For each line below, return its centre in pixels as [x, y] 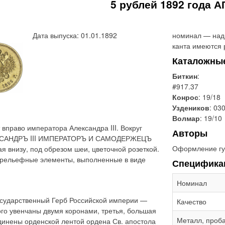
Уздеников [191, 107]
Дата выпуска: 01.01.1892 [75, 35]
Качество [192, 201]
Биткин [185, 76]
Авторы [190, 133]
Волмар [186, 118]
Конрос [185, 97]
